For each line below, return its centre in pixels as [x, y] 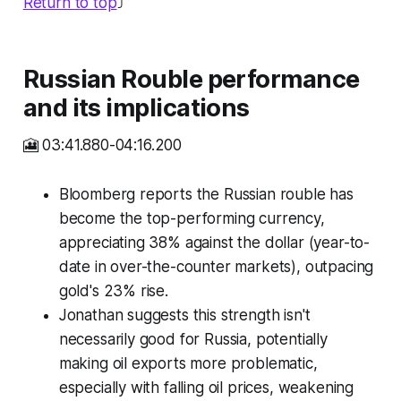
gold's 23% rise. [113, 291]
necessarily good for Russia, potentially [193, 340]
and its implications [136, 108]
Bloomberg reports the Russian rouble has [206, 195]
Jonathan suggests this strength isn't [184, 316]
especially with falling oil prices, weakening [206, 388]
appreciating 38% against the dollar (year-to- [214, 243]
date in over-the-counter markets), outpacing [216, 267]
